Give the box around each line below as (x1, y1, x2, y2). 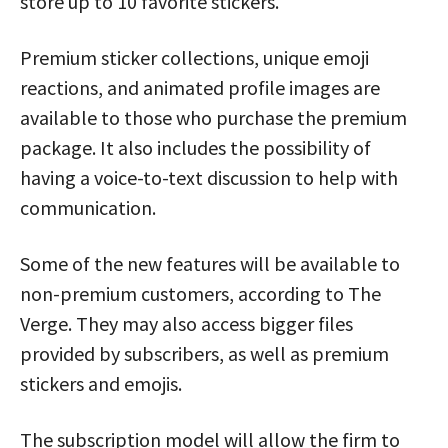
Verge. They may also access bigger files (20, 310, 353, 336)
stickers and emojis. (20, 370, 182, 396)
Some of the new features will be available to (20, 250, 400, 276)
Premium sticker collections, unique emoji (20, 44, 369, 70)
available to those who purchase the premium (20, 104, 407, 130)
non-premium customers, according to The (20, 280, 381, 306)
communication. (20, 194, 156, 220)
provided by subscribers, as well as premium (20, 340, 389, 366)
